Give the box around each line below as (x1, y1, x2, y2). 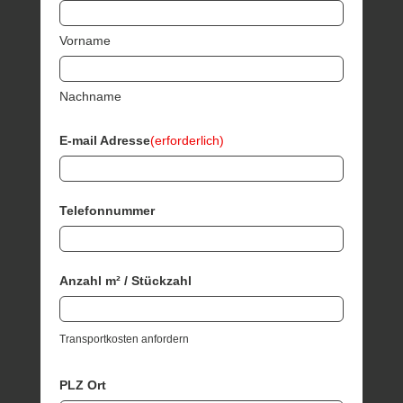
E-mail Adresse (59, 132, 151, 148)
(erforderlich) (150, 132, 225, 148)
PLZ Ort (59, 377, 107, 392)
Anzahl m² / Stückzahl (59, 273, 193, 288)
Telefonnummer (59, 202, 156, 218)
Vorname (59, 32, 112, 48)
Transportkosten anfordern (59, 332, 190, 345)
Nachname (59, 88, 122, 103)
